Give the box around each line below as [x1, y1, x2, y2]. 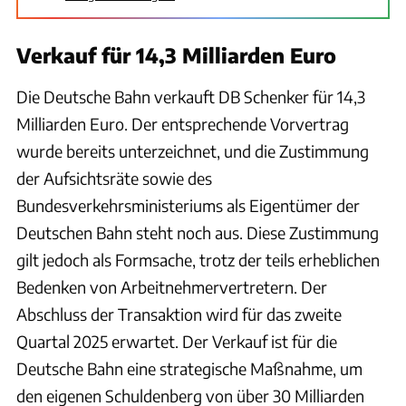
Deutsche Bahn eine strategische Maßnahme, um [16, 357, 362, 379]
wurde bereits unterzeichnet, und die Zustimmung [16, 140, 369, 161]
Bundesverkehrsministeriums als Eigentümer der [16, 194, 360, 216]
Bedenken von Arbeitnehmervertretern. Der [16, 275, 327, 297]
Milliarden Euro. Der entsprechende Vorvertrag [16, 112, 349, 134]
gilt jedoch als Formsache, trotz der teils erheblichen [16, 248, 380, 270]
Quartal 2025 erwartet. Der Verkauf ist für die [16, 330, 337, 352]
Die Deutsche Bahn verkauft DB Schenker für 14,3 [16, 85, 365, 107]
